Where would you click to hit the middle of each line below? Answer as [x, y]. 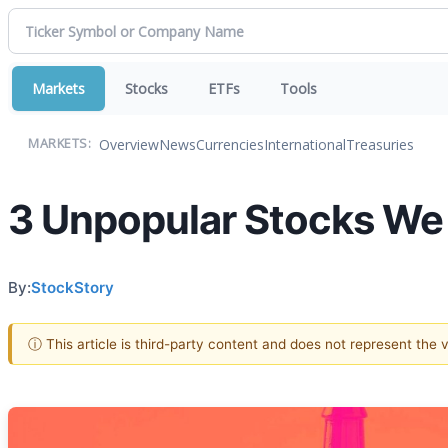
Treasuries [380, 144]
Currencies [230, 144]
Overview [129, 144]
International [305, 144]
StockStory [72, 287]
